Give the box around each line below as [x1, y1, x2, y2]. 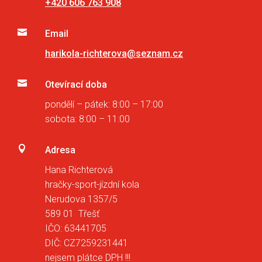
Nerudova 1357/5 [45, 194, 118, 205]
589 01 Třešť [45, 208, 99, 220]
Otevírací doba [45, 79, 107, 91]
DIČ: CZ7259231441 [45, 237, 128, 249]
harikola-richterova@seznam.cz [45, 48, 183, 60]
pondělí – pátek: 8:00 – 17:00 [45, 99, 166, 111]
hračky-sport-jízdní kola [45, 179, 139, 191]
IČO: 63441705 [45, 223, 106, 235]
